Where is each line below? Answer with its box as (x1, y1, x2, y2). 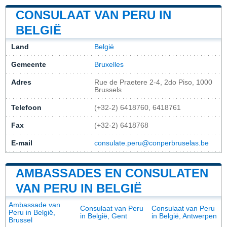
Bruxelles (94, 60, 124, 68)
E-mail (11, 139, 32, 147)
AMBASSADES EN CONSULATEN (16, 166, 208, 180)
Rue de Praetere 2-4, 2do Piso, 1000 (94, 78, 212, 86)
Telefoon (11, 103, 42, 111)
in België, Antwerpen (152, 212, 217, 220)
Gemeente (11, 60, 46, 68)
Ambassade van (9, 201, 60, 209)
